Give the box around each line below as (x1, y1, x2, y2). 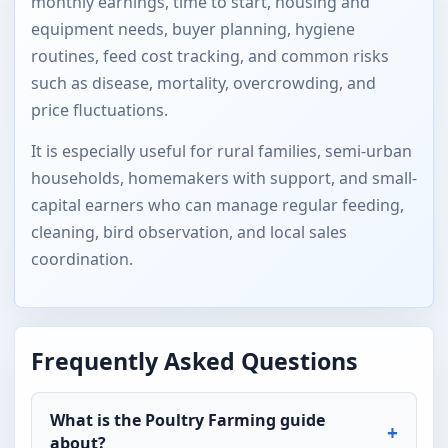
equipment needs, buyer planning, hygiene (31, 17, 355, 40)
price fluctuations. (31, 98, 168, 121)
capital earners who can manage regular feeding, (31, 193, 404, 216)
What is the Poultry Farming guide (50, 408, 325, 431)
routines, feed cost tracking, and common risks (31, 44, 389, 67)
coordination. (31, 247, 133, 270)
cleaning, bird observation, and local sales (31, 220, 347, 243)
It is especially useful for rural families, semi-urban (31, 139, 412, 162)
